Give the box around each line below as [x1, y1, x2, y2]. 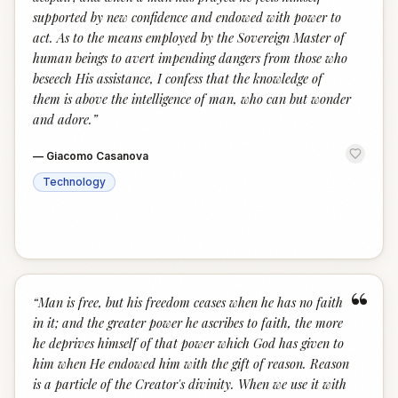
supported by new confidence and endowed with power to [33, 8, 341, 26]
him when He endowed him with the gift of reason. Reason [33, 354, 349, 372]
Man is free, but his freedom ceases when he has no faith [38, 293, 343, 311]
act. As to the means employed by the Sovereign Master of [33, 28, 345, 46]
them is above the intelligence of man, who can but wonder [33, 90, 351, 107]
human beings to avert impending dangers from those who [33, 49, 347, 67]
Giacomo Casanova [46, 149, 148, 163]
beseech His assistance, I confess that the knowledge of [33, 69, 322, 87]
